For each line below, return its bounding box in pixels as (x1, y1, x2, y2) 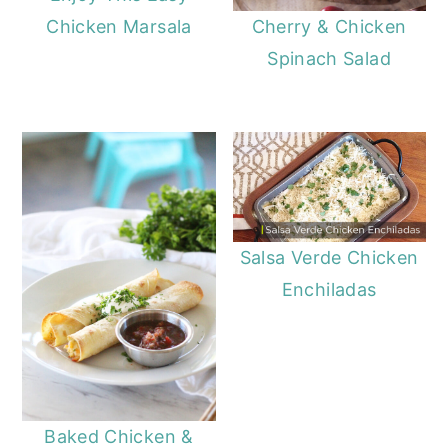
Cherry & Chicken (251, 15, 407, 37)
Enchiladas (281, 279, 377, 301)
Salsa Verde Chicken (239, 247, 419, 269)
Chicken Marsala (46, 15, 192, 37)
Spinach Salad (267, 47, 391, 69)
